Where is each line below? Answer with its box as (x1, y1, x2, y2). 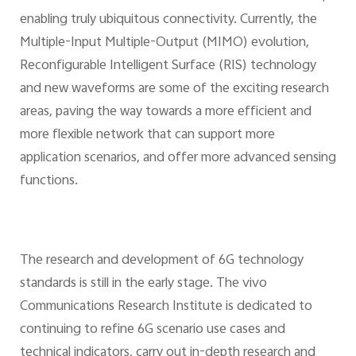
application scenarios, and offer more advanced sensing (19, 147, 336, 170)
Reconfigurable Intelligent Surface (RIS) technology (19, 55, 316, 78)
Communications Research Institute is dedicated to (19, 295, 312, 318)
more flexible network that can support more (19, 124, 275, 147)
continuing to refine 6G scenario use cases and (19, 318, 285, 341)
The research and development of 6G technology (19, 249, 304, 272)
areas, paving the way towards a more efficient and (19, 101, 311, 124)
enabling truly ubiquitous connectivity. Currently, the (19, 9, 317, 32)
